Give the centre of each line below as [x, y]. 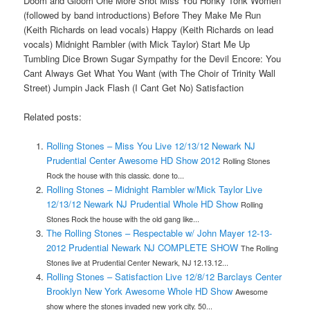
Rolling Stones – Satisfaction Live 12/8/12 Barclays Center [164, 276]
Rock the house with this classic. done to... [115, 175]
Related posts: [53, 116]
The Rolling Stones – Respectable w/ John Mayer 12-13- [159, 232]
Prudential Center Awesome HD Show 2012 [133, 160]
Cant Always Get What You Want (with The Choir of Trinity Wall [150, 73]
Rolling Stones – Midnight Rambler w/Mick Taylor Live [154, 189]
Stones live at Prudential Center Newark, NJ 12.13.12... [137, 262]
